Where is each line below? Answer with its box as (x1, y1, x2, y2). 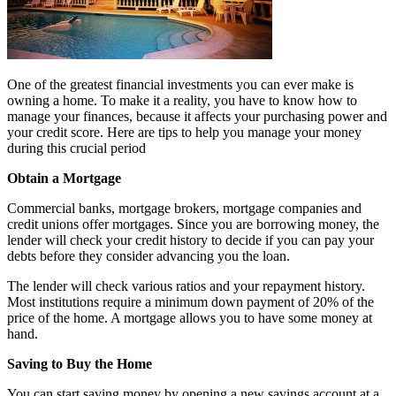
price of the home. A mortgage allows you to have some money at (7, 310, 372, 326)
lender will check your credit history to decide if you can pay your (7, 232, 374, 248)
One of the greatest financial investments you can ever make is (7, 77, 354, 93)
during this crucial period (7, 141, 146, 156)
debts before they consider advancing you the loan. (7, 248, 290, 264)
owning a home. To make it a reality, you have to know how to (7, 93, 357, 109)
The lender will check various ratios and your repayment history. (7, 278, 365, 294)
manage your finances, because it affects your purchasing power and (7, 109, 387, 125)
